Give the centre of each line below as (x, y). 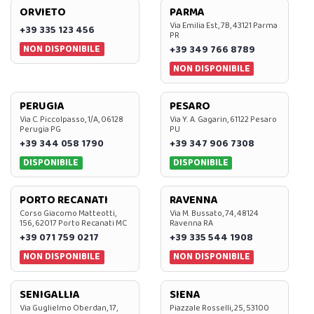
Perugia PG (40, 129)
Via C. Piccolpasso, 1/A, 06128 (71, 119)
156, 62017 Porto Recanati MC (73, 224)
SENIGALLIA (50, 294)
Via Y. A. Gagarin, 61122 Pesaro (223, 119)
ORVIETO (43, 12)
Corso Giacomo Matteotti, (68, 214)
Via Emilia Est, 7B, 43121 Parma (223, 25)
